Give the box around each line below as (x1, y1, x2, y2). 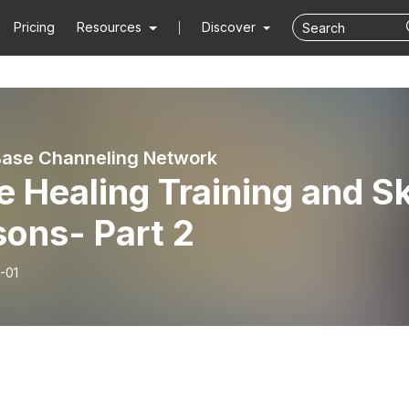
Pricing (14, 19, 56, 35)
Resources (77, 19, 142, 35)
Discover (201, 19, 259, 35)
